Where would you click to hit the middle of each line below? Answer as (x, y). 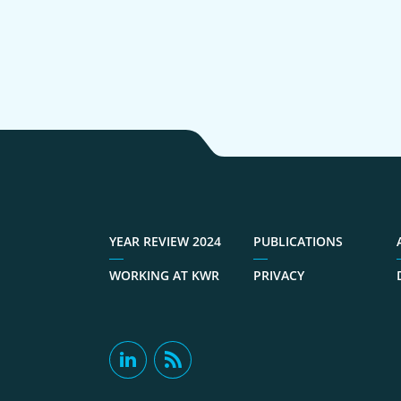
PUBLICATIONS (298, 241)
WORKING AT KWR (164, 275)
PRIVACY (278, 275)
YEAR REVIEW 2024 (165, 241)
